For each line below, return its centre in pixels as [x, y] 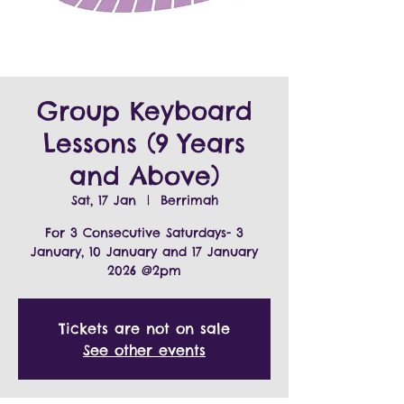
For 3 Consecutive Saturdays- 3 [144, 233]
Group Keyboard [144, 110]
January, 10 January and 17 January [144, 252]
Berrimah [189, 200]
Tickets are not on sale [144, 328]
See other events [144, 350]
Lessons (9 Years [144, 143]
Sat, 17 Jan [103, 200]
